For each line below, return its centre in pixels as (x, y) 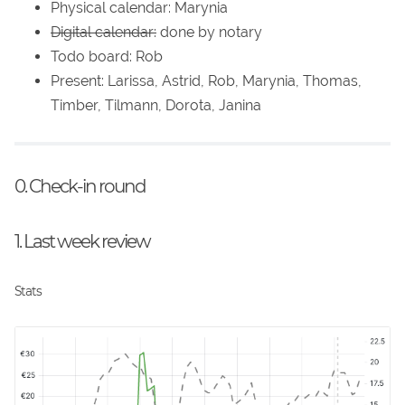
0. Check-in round (80, 186)
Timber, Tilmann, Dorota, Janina (156, 106)
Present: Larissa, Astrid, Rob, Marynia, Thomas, (206, 81)
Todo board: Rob (107, 57)
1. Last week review (82, 241)
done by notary (209, 33)
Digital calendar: (104, 33)
